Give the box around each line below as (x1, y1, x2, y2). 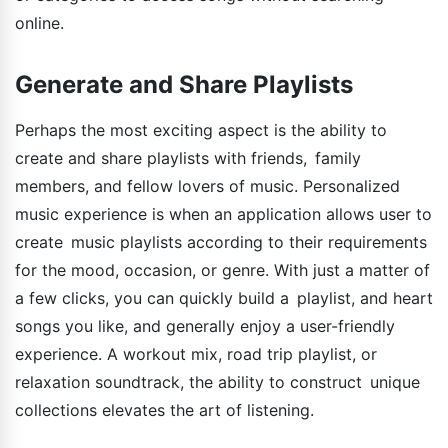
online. (15, 13, 64, 34)
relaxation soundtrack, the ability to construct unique (15, 372, 420, 393)
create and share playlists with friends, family (15, 148, 361, 169)
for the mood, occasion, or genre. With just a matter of (15, 260, 430, 281)
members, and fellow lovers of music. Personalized (15, 176, 400, 197)
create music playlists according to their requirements (15, 232, 427, 253)
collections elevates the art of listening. (15, 400, 314, 421)
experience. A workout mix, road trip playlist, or (15, 344, 377, 365)
